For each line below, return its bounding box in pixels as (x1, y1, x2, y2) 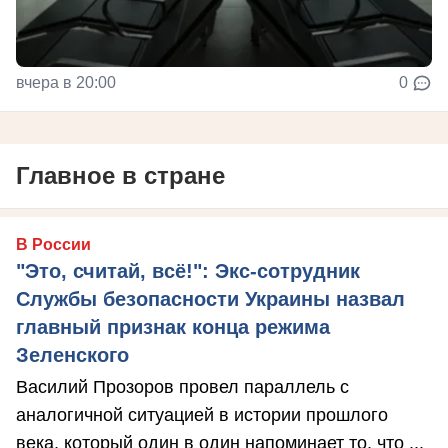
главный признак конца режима (16, 316, 330, 339)
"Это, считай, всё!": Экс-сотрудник (16, 260, 360, 283)
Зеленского (16, 344, 129, 367)
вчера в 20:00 (16, 74, 116, 92)
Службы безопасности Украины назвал (16, 288, 405, 311)
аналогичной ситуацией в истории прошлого (16, 405, 388, 426)
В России (16, 236, 91, 254)
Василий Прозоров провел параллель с (16, 377, 349, 398)
